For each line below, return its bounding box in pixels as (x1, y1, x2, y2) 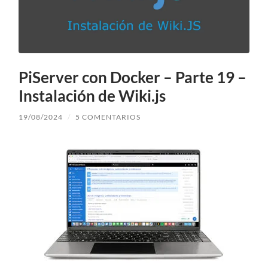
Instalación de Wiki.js (19, 86, 166, 106)
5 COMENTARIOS (75, 112, 141, 122)
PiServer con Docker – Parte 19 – (19, 68, 247, 87)
